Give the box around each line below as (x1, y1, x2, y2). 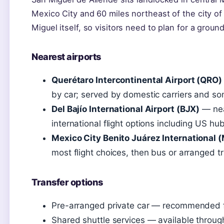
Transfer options (31, 176, 103, 188)
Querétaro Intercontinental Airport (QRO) (51, 75, 222, 85)
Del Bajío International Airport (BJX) (51, 104, 200, 114)
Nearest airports (31, 51, 101, 62)
